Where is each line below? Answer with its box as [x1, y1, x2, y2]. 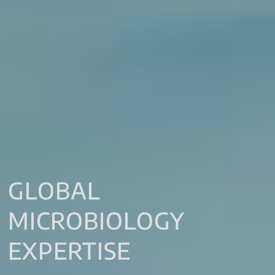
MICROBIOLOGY [8, 205, 185, 234]
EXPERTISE [8, 235, 131, 265]
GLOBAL [8, 175, 101, 204]
